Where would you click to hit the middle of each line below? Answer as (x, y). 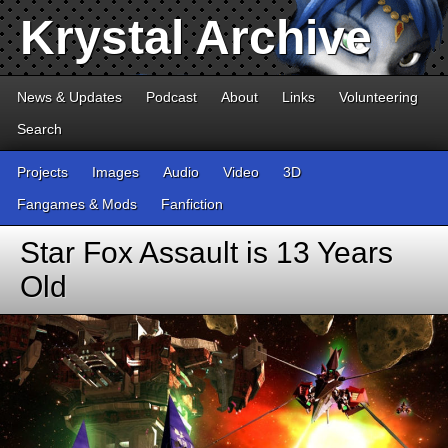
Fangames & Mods (77, 204)
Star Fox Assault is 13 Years (206, 252)
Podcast (171, 97)
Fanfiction (192, 204)
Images (115, 172)
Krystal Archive (196, 37)
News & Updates (69, 97)
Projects (42, 172)
